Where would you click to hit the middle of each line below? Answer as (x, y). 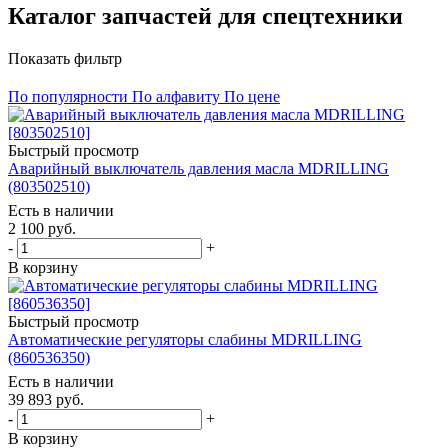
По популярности (68, 96)
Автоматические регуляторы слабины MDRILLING (185, 339)
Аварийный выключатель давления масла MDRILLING (198, 168)
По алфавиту (176, 96)
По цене (252, 96)
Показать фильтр (65, 58)
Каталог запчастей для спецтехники (205, 15)
